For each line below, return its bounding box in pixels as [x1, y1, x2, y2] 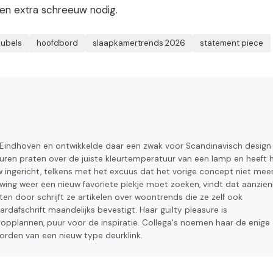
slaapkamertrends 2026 [93, 38, 185, 49]
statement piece [200, 38, 263, 49]
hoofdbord [37, 38, 78, 49]
